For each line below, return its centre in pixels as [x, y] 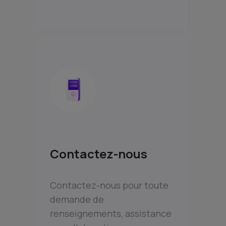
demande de [77, 199]
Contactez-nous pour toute [109, 185]
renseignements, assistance [111, 213]
